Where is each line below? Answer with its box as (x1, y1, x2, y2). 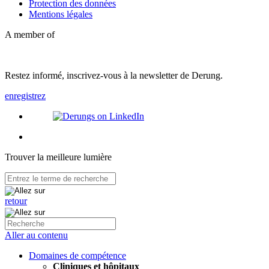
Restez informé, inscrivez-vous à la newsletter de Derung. (5, 70, 223, 81)
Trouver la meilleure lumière (5, 152, 112, 163)
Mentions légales (29, 9, 92, 20)
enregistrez (5, 91, 46, 101)
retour (5, 196, 27, 207)
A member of (5, 29, 55, 40)
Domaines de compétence (29, 250, 126, 261)
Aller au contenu (5, 230, 68, 241)
